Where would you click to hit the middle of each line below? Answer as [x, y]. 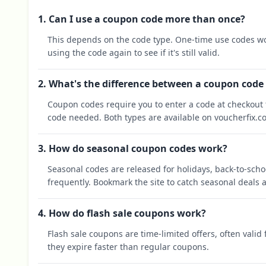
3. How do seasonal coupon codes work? [133, 148]
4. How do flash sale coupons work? [122, 213]
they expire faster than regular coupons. [128, 247]
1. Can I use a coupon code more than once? [142, 19]
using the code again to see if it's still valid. [134, 53]
